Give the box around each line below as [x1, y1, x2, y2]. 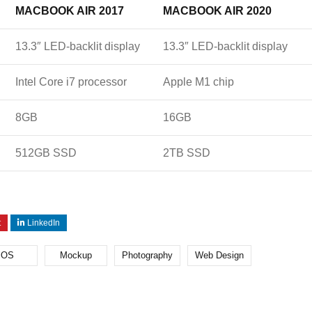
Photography [122, 250, 173, 261]
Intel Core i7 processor [15, 76, 127, 88]
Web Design [195, 250, 244, 261]
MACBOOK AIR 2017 [15, 5, 124, 17]
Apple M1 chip [163, 76, 234, 88]
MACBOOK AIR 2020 [163, 5, 272, 17]
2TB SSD [163, 147, 210, 159]
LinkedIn [27, 218, 60, 228]
